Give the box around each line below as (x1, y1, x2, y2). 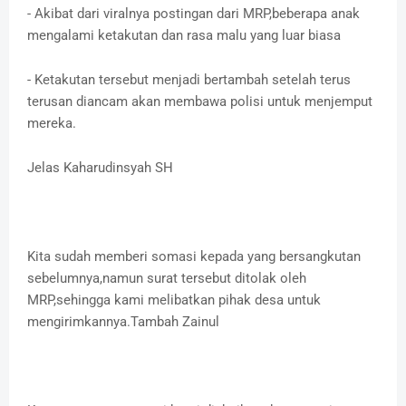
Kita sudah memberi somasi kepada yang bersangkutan (27, 248, 361, 266)
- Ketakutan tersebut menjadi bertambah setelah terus (27, 72, 351, 89)
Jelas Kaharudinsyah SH (27, 159, 173, 177)
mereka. (27, 115, 76, 132)
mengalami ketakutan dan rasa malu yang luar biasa (27, 27, 341, 44)
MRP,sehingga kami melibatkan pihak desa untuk (27, 292, 321, 309)
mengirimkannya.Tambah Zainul (27, 314, 223, 331)
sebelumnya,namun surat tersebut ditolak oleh (27, 270, 306, 287)
